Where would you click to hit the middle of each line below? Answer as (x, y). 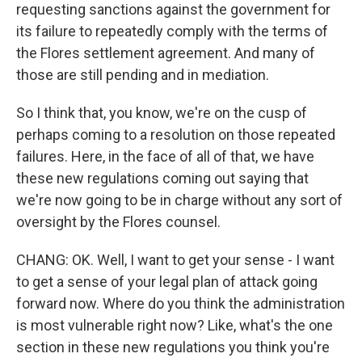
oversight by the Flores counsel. (118, 222)
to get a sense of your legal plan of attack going (167, 282)
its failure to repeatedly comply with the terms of (172, 31)
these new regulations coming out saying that (162, 178)
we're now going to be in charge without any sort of (179, 200)
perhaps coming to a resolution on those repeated (176, 135)
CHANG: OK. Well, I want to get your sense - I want (175, 260)
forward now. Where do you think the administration (181, 303)
